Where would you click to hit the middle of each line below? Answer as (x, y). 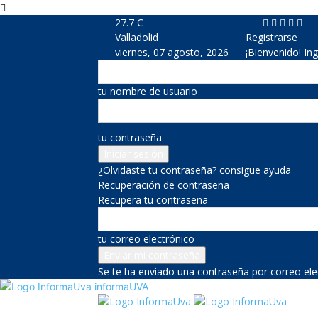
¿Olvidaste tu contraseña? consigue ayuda (194, 170)
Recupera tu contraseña (153, 200)
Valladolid (137, 37)
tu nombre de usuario (148, 91)
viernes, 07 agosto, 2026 (172, 52)
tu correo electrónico (146, 239)
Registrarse (272, 37)
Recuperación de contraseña (164, 185)
